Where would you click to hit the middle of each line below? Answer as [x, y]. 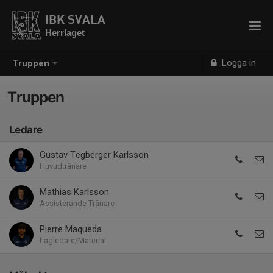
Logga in [238, 63]
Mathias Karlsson [74, 192]
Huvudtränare [63, 166]
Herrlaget [65, 33]
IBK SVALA [75, 19]
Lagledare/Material [73, 240]
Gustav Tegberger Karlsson [94, 155]
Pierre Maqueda [71, 229]
